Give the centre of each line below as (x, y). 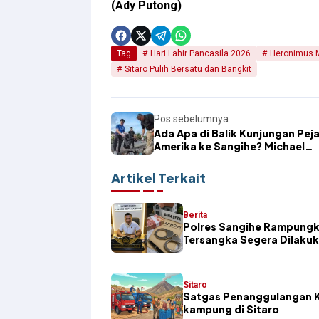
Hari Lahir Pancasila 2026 (200, 53)
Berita (195, 215)
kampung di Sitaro (231, 309)
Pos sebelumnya (191, 119)
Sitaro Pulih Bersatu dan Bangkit (188, 69)
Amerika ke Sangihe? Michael (229, 146)
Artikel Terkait (158, 178)
